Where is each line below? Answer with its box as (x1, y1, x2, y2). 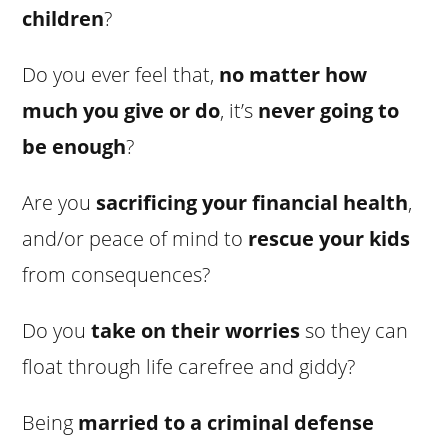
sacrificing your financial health (96, 188, 409, 216)
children (22, 4, 105, 32)
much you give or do (22, 96, 221, 124)
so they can (300, 316, 409, 344)
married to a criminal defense (78, 408, 375, 436)
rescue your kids (248, 224, 411, 252)
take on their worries (91, 316, 301, 344)
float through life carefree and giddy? (22, 352, 356, 380)
